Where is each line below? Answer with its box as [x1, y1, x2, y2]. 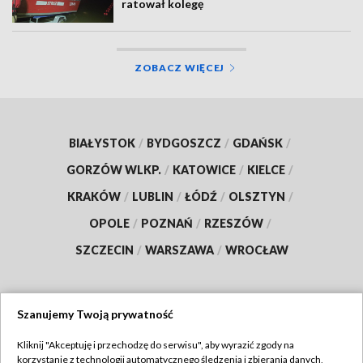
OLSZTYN [228, 189, 285, 203]
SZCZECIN [75, 242, 134, 257]
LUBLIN [131, 189, 173, 203]
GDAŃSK [233, 135, 283, 150]
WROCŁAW [224, 242, 288, 257]
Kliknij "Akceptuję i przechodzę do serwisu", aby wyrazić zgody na [17, 339, 294, 351]
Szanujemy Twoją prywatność [17, 307, 173, 321]
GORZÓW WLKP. [66, 162, 161, 177]
